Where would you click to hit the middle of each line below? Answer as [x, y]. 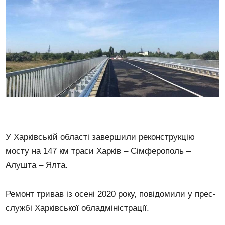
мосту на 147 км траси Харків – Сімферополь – [98, 151]
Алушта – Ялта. [37, 165]
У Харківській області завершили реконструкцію [100, 137]
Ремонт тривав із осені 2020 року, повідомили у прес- [111, 194]
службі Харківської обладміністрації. [78, 208]
